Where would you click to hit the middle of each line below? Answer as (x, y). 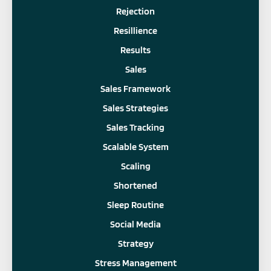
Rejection (135, 11)
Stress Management (135, 263)
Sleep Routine (135, 204)
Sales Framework (135, 88)
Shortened (135, 185)
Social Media (135, 224)
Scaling (135, 166)
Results (135, 50)
